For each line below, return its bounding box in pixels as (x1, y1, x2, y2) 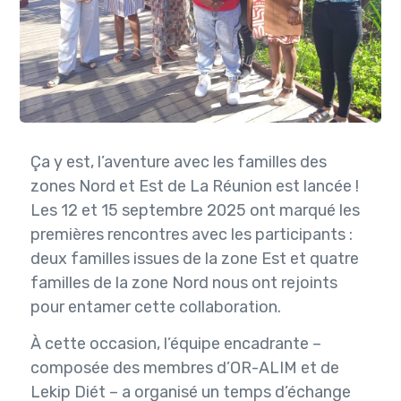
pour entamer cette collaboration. (30, 297, 281, 318)
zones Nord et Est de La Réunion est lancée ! (30, 176, 359, 197)
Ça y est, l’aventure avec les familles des (30, 152, 327, 173)
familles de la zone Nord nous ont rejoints (30, 273, 337, 294)
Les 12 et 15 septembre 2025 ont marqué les (30, 200, 360, 221)
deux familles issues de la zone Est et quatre (30, 249, 359, 269)
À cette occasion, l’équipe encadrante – (30, 334, 321, 354)
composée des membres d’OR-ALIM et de (30, 358, 339, 379)
